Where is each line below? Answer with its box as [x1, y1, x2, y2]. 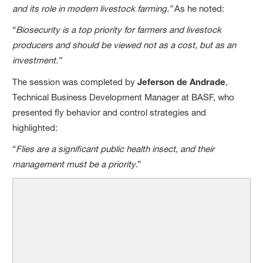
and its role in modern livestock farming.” [12, 2, 173, 14]
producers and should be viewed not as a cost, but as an [12, 39, 237, 50]
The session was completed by [12, 76, 138, 87]
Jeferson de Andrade [137, 76, 226, 87]
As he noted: [172, 2, 225, 14]
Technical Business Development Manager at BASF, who [12, 91, 235, 103]
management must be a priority [12, 158, 136, 170]
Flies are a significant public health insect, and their [16, 143, 215, 154]
